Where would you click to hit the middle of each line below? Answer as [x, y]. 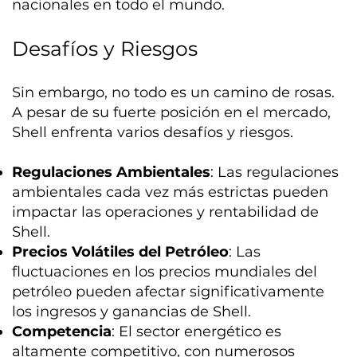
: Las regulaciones [275, 172]
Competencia [62, 331]
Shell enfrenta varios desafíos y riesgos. [153, 132]
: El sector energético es [197, 331]
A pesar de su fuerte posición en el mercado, [172, 112]
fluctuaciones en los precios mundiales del [165, 271]
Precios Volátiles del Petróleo [121, 251]
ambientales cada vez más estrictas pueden [171, 192]
